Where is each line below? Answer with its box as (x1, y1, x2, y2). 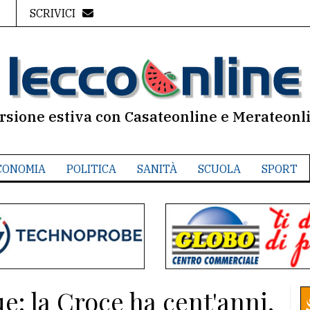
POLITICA (66, 162, 116, 176)
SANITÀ (136, 162, 177, 176)
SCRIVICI (29, 6, 75, 20)
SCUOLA (197, 162, 241, 176)
